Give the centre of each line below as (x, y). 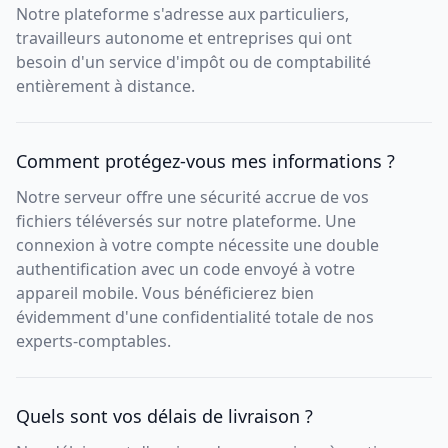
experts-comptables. (93, 341)
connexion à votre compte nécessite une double (197, 245)
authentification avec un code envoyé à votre (185, 269)
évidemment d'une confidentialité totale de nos (195, 317)
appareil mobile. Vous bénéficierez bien (165, 293)
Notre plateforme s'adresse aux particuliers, (182, 14)
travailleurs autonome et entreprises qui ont (184, 38)
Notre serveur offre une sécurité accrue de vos (192, 197)
